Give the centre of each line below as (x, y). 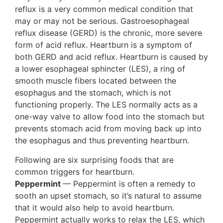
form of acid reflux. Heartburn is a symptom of (104, 45)
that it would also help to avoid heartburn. (95, 207)
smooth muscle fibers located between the (96, 81)
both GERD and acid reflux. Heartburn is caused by (111, 57)
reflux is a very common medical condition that (104, 9)
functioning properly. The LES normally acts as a (106, 105)
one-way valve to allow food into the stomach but (110, 117)
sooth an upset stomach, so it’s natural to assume (108, 195)
